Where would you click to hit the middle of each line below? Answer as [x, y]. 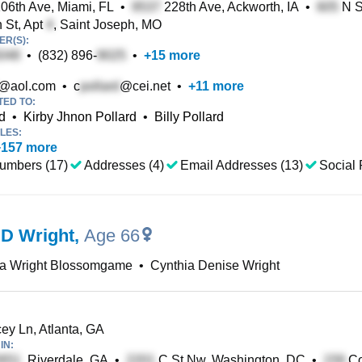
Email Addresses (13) [242, 165]
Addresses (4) [124, 165]
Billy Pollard [189, 117]
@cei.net [145, 86]
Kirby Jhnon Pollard [80, 117]
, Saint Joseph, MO [107, 25]
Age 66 [112, 236]
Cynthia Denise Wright [215, 265]
